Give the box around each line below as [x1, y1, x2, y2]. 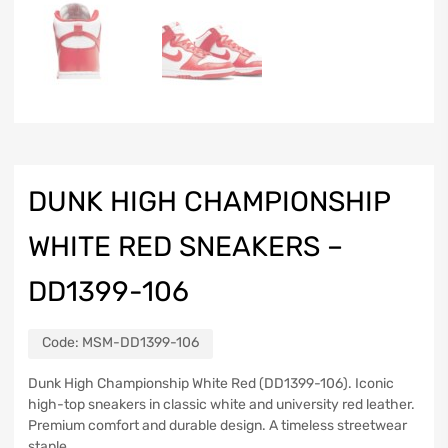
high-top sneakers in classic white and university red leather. [28, 395, 415, 413]
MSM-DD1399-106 [82, 333, 199, 351]
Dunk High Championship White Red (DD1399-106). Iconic [28, 374, 394, 392]
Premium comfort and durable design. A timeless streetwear [28, 416, 407, 434]
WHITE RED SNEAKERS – [28, 229, 343, 263]
